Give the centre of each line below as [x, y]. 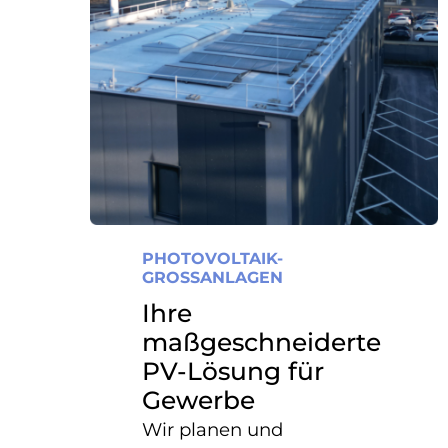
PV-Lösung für [233, 371]
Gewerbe [199, 400]
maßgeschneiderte [262, 342]
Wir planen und [213, 430]
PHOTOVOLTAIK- [213, 259]
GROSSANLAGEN [206, 278]
